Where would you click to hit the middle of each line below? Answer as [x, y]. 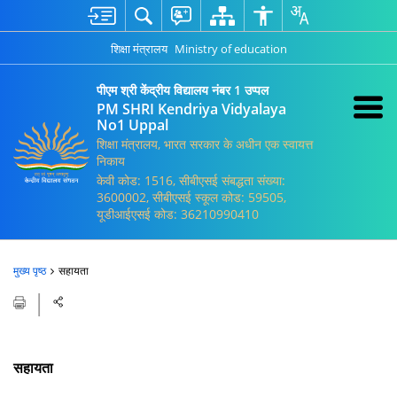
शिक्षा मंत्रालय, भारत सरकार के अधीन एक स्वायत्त [205, 144]
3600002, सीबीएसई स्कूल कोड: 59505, [191, 197]
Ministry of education [230, 48]
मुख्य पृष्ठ [30, 271]
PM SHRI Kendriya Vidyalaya [191, 109]
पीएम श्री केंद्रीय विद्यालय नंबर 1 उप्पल [183, 90]
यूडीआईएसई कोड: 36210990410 [178, 214]
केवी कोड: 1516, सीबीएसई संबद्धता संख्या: [191, 180]
